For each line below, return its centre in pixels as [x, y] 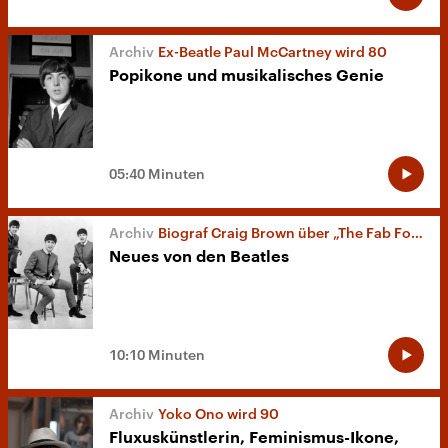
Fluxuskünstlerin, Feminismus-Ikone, [254, 437]
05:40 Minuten [157, 173]
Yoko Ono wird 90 [218, 413]
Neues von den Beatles [199, 256]
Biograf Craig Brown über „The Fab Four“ [284, 232]
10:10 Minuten [157, 354]
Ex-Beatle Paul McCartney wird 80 [272, 51]
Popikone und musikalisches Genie [246, 75]
